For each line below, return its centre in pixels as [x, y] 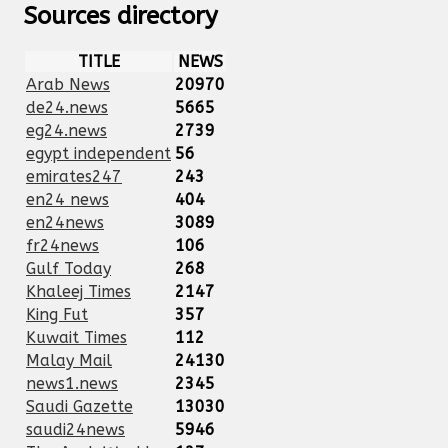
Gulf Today [68, 269]
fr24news [62, 246]
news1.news [72, 384]
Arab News [68, 85]
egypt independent [98, 154]
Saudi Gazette [79, 407]
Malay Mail [69, 361]
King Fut [57, 315]
